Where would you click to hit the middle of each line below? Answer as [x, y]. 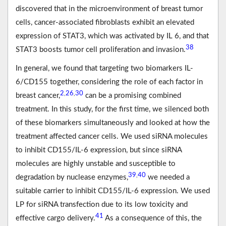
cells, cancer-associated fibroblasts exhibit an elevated [105, 23]
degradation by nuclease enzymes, [72, 178]
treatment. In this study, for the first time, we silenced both [112, 109]
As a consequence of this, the [153, 218]
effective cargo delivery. [55, 218]
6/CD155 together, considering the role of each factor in [109, 82]
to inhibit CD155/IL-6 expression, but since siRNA [99, 150]
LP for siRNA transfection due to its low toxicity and [102, 205]
